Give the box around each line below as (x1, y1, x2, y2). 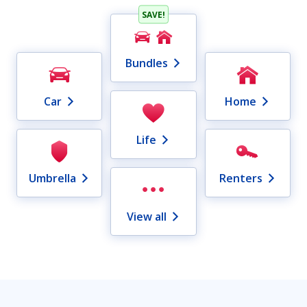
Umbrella (29, 171, 77, 186)
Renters (219, 171, 262, 186)
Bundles (125, 56, 168, 71)
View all (126, 209, 167, 225)
